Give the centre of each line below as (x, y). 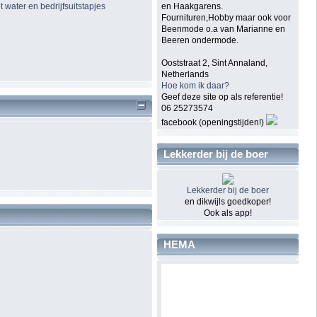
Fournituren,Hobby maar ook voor (226, 18)
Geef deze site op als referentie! (223, 97)
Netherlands (185, 75)
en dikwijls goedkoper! (228, 201)
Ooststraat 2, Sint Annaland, (215, 63)
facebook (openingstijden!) (213, 123)
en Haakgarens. (192, 7)
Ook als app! (228, 213)
